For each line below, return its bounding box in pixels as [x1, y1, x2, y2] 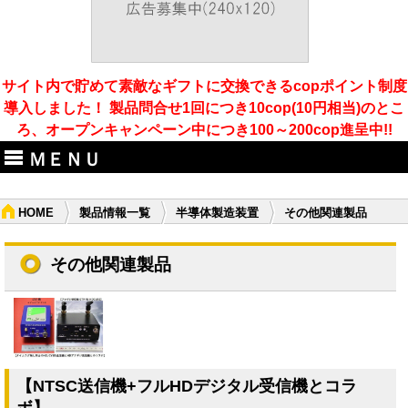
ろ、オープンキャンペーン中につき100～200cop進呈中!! [15, 122, 393, 138]
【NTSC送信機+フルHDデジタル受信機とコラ [16, 375, 357, 395]
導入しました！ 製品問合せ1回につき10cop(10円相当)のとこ [4, 100, 404, 116]
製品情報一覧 [79, 206, 150, 220]
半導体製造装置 [176, 206, 259, 220]
